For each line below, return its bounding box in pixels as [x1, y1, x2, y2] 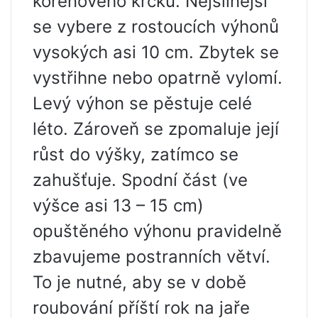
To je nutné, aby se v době [33, 272, 246, 293]
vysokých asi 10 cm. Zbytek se [33, 42, 279, 63]
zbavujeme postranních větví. [33, 246, 270, 268]
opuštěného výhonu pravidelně [33, 221, 282, 242]
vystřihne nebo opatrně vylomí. [33, 67, 283, 89]
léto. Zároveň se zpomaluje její [33, 119, 279, 140]
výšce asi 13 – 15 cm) [33, 195, 204, 216]
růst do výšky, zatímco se [33, 144, 238, 165]
